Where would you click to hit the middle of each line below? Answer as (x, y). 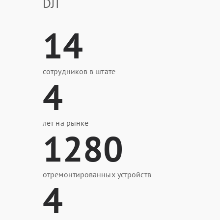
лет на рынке (66, 123)
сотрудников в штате (79, 71)
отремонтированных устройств (97, 174)
